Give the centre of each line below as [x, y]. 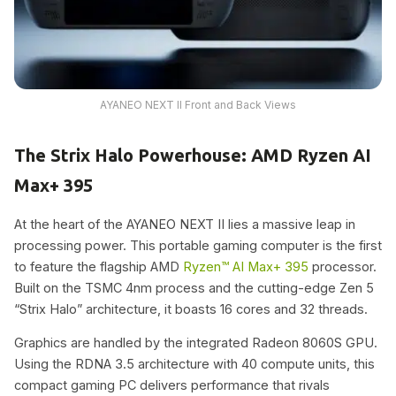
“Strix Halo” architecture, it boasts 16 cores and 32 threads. [191, 308]
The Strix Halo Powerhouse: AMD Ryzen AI [193, 155]
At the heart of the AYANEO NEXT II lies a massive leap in [185, 224]
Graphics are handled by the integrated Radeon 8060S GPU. [196, 343]
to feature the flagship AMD [99, 266]
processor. [343, 266]
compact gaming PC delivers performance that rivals [172, 385]
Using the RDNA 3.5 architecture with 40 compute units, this [194, 364]
